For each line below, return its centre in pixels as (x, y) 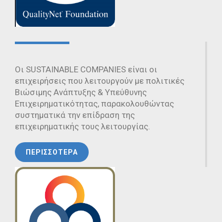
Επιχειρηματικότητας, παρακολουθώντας (94, 104)
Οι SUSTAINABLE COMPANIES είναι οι (86, 70)
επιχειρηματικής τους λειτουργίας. (83, 127)
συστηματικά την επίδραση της (75, 115)
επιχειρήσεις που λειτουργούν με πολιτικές (100, 81)
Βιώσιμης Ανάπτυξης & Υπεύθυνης (81, 92)
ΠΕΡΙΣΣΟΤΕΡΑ (52, 152)
